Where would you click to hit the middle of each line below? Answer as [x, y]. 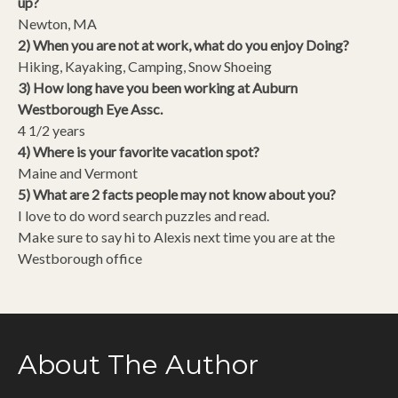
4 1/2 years [52, 130]
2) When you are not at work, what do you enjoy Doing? [183, 45]
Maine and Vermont [78, 173]
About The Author [138, 365]
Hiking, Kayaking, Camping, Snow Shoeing [145, 66]
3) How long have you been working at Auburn [158, 88]
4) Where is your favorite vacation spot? [139, 151]
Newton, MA [57, 24]
